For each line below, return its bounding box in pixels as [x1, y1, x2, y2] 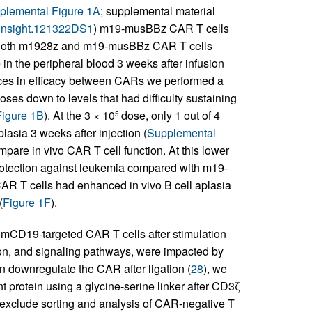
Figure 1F [2, 194, 51, 210]
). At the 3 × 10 [43, 107, 115, 123]
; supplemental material [100, 3, 215, 19]
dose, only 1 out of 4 [118, 107, 220, 123]
